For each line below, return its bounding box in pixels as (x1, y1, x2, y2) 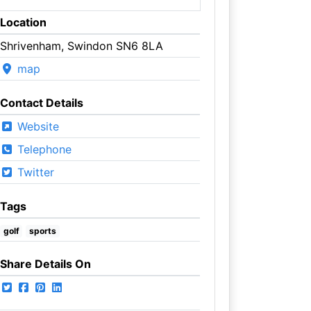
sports (29, 225, 57, 236)
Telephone (13, 142, 72, 156)
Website (13, 119, 59, 133)
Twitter (13, 165, 54, 179)
